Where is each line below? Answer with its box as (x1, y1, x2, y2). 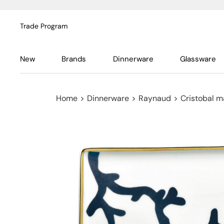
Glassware (179, 54, 216, 64)
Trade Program (20, 21, 67, 30)
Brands (61, 54, 86, 64)
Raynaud (138, 93, 171, 103)
